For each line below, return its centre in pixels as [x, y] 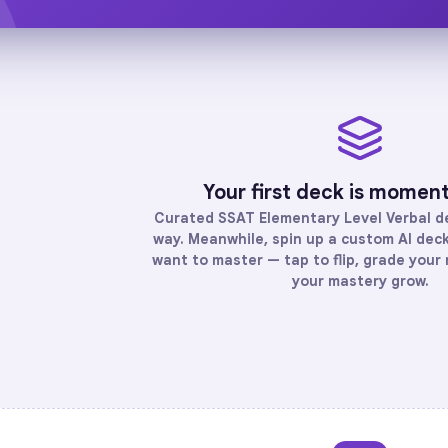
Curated [186, 218]
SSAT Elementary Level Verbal [324, 218]
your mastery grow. [360, 281]
